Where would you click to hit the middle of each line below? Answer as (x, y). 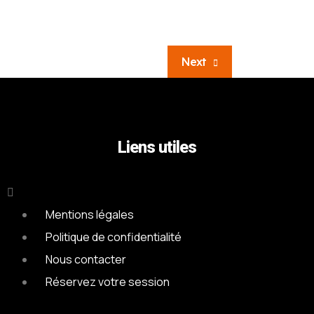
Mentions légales (89, 214)
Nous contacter (86, 259)
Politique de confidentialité (113, 237)
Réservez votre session (107, 282)
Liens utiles (157, 147)
